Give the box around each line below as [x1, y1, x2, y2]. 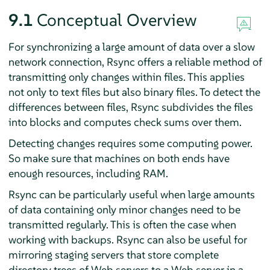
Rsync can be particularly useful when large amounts [8, 187, 255, 201]
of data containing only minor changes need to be [8, 202, 240, 216]
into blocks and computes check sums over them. [8, 115, 242, 129]
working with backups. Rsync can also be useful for [8, 232, 247, 246]
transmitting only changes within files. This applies [8, 69, 245, 84]
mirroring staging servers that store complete [8, 247, 219, 262]
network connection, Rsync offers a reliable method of [8, 54, 262, 69]
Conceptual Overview [36, 9, 197, 31]
